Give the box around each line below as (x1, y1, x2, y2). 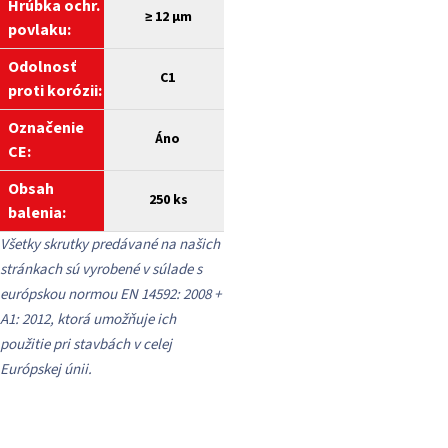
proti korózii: (8, 80, 102, 103)
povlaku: (8, 19, 74, 42)
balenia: (8, 202, 66, 225)
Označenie (8, 117, 84, 140)
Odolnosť (8, 56, 76, 79)
